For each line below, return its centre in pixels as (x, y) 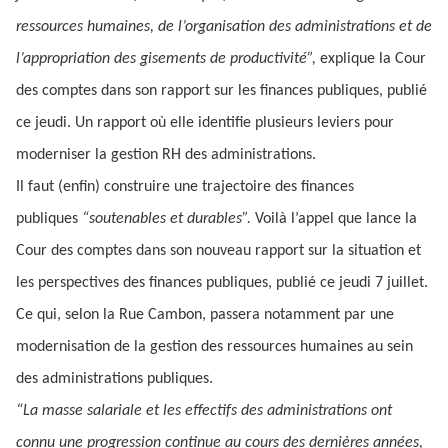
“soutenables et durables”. (168, 219)
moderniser (53, 155)
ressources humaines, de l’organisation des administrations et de (224, 27)
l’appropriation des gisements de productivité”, (168, 59)
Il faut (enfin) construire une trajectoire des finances (185, 187)
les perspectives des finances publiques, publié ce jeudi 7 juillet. (222, 283)
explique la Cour (373, 59)
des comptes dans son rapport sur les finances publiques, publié (221, 91)
